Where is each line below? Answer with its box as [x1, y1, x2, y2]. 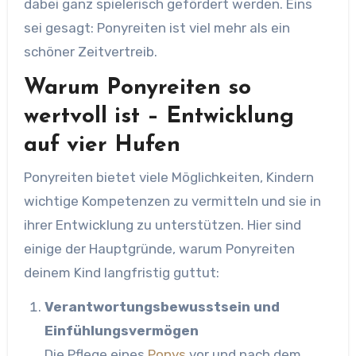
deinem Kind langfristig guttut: [23, 264, 219, 281]
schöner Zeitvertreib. [23, 44, 157, 60]
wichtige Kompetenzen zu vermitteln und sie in [23, 192, 321, 209]
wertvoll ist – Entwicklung [23, 106, 294, 128]
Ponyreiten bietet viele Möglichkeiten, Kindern [23, 168, 314, 185]
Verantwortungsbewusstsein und [44, 298, 280, 315]
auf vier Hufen [23, 134, 180, 157]
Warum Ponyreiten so [23, 77, 251, 99]
